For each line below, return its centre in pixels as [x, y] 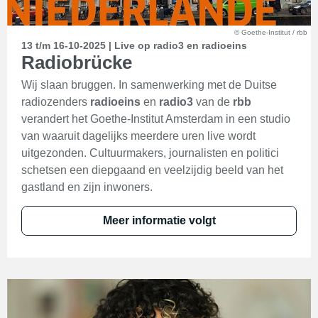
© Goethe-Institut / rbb [271, 32]
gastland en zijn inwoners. [87, 187]
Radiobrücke [77, 62]
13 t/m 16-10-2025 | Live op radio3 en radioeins [134, 45]
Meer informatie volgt [159, 220]
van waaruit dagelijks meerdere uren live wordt [138, 136]
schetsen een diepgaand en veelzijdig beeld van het [152, 170]
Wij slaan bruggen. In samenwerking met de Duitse [149, 85]
